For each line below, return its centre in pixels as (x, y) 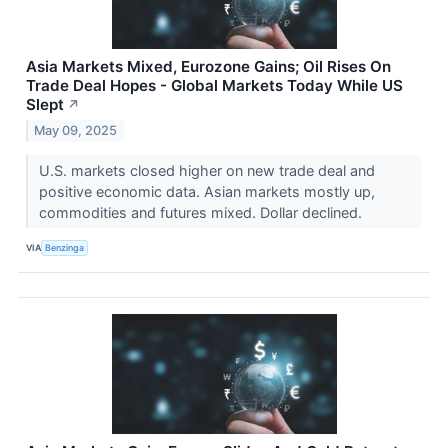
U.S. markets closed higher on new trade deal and (206, 170)
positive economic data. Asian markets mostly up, (206, 191)
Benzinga (65, 248)
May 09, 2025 (76, 130)
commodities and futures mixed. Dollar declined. (202, 212)
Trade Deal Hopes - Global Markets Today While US (214, 86)
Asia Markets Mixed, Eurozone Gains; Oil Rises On (208, 67)
